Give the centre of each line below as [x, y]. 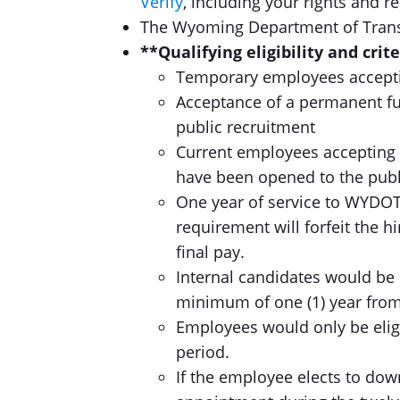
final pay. [210, 252]
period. [203, 352]
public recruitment [246, 127]
